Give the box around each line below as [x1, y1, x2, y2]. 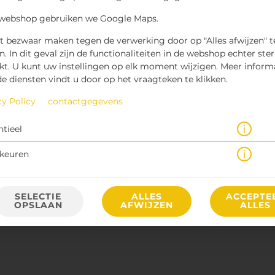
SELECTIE [15, 192, 62, 201]
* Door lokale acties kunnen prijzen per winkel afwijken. [15, 141, 250, 150]
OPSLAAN [14, 201, 63, 210]
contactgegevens [48, 97, 123, 106]
